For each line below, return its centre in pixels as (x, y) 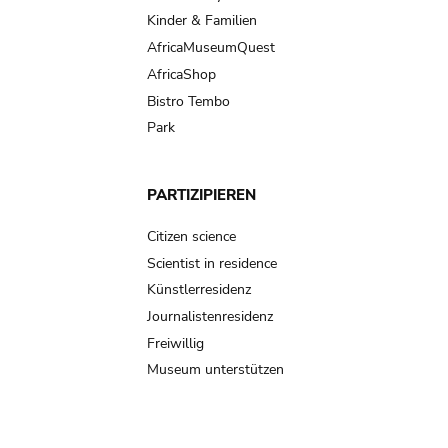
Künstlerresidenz (199, 290)
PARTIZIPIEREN (201, 195)
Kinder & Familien (202, 21)
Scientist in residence (212, 263)
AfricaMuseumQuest (211, 48)
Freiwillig (175, 343)
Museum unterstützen (215, 370)
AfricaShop (181, 74)
